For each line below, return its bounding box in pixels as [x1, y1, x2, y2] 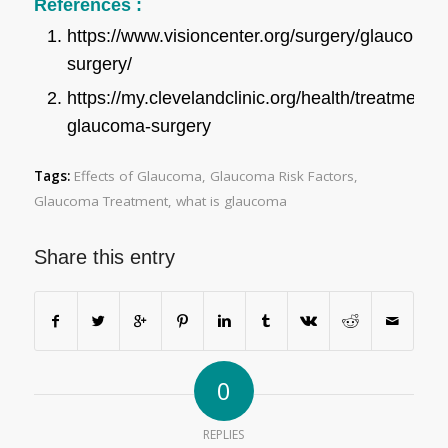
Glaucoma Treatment [33, 191, 168, 210]
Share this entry [33, 245, 175, 268]
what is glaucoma [175, 191, 287, 210]
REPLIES [203, 425, 245, 443]
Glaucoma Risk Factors [209, 166, 354, 185]
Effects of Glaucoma [73, 166, 202, 185]
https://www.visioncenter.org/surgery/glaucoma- [66, 25, 444, 46]
